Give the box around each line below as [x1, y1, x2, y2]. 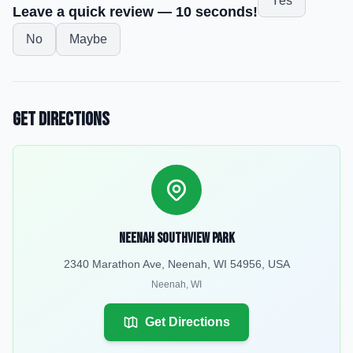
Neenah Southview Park [118, 230, 235, 247]
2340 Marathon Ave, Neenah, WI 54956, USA [63, 258, 290, 270]
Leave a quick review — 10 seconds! [13, 4, 258, 20]
